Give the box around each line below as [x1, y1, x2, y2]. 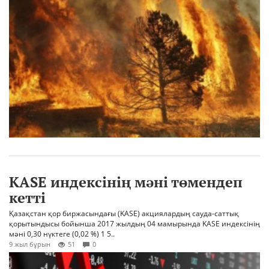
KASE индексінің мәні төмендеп [9, 172, 243, 192]
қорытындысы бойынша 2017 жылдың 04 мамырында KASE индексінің [9, 219, 260, 229]
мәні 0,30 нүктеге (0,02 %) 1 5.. [9, 229, 115, 240]
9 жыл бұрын [9, 240, 50, 249]
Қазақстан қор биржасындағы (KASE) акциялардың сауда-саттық [9, 208, 239, 219]
